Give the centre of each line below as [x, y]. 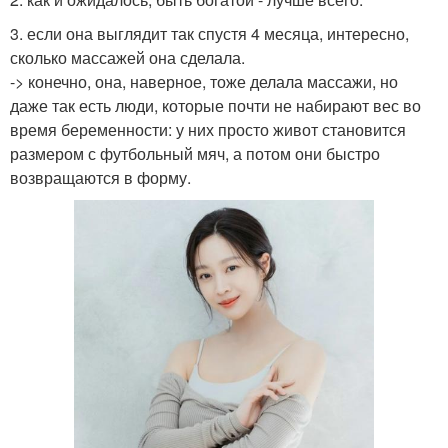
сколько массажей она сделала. [127, 57]
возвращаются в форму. [100, 177]
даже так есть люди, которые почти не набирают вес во [215, 105]
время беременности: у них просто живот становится [208, 129]
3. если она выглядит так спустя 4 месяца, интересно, [209, 33]
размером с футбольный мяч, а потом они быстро [195, 153]
